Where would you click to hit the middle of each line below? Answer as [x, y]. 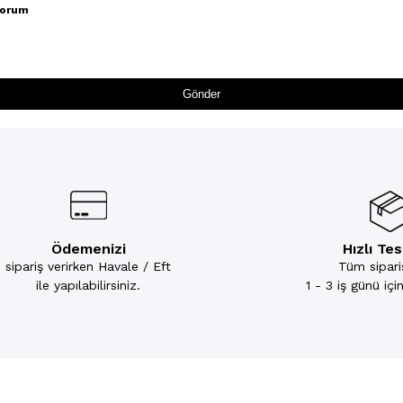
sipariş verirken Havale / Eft [89, 266]
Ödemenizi [88, 249]
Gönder [201, 94]
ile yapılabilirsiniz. [89, 285]
